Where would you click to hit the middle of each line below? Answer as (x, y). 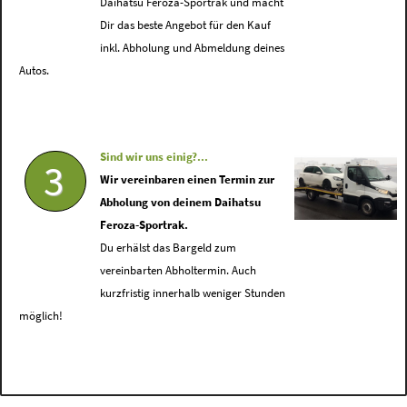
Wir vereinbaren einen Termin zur (188, 180)
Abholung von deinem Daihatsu (181, 203)
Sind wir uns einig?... (154, 157)
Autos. (34, 71)
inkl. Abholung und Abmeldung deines (193, 48)
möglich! (40, 316)
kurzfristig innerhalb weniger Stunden (193, 293)
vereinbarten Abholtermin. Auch (179, 271)
